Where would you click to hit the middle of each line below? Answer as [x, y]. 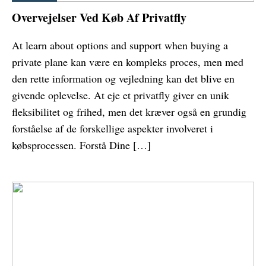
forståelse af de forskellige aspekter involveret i [113, 129]
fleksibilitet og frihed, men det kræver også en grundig [129, 112]
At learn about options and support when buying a [120, 45]
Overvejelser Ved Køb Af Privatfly [99, 18]
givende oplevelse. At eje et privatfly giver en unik [121, 95]
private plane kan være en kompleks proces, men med [128, 62]
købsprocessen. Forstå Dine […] [81, 145]
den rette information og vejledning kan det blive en [123, 79]
